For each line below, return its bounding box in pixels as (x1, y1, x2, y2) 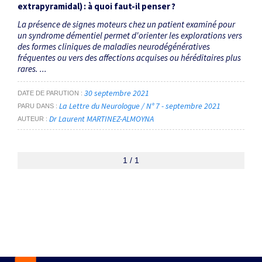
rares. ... (18, 63, 47, 74)
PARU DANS (18, 102, 54, 109)
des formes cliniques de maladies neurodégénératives (18, 40, 210, 52)
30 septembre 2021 (84, 87, 149, 98)
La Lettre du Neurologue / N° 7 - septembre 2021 (59, 100, 222, 111)
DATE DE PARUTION (18, 89, 79, 96)
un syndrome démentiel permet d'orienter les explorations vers (18, 29, 242, 41)
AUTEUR (18, 115, 44, 122)
